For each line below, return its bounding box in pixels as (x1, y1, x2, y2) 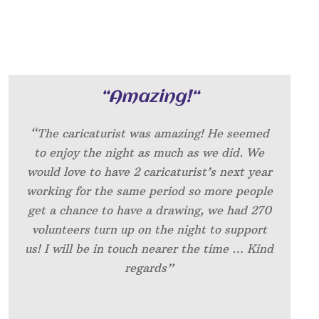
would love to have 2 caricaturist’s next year (26, 164, 272, 179)
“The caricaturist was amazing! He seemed (29, 126, 269, 141)
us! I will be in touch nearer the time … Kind (25, 241, 274, 256)
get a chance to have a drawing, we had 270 (27, 203, 271, 218)
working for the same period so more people (26, 184, 273, 199)
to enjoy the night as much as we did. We (34, 145, 265, 160)
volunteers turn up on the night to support (31, 222, 267, 237)
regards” (125, 261, 174, 276)
